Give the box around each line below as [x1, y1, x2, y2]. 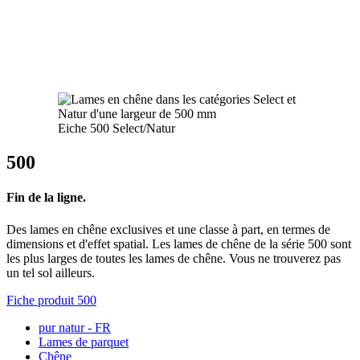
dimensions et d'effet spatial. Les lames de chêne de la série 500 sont [6, 236, 351, 251]
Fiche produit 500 [6, 292, 96, 307]
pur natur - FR [39, 320, 111, 334]
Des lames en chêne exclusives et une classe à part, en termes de [6, 222, 330, 236]
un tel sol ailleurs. [6, 265, 95, 280]
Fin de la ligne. [6, 190, 86, 205]
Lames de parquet [39, 334, 129, 349]
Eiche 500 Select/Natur [58, 121, 175, 136]
